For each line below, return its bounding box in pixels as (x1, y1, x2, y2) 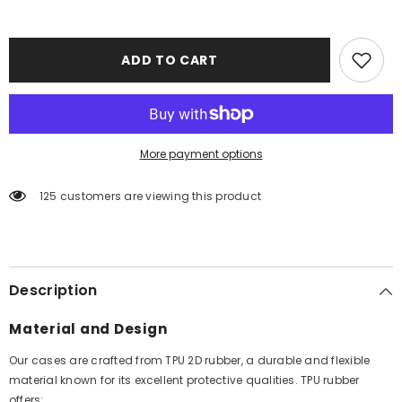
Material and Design (9, 319, 168, 339)
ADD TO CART (121, 51, 218, 70)
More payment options (139, 146, 263, 162)
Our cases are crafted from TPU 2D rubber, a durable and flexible (9, 353, 371, 369)
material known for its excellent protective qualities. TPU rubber (9, 372, 360, 389)
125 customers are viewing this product (39, 188, 262, 205)
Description (9, 280, 98, 301)
